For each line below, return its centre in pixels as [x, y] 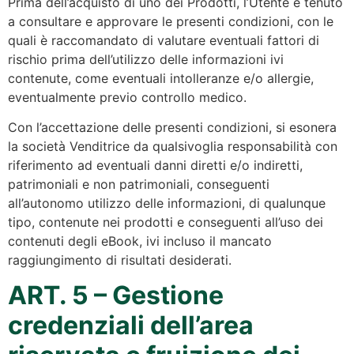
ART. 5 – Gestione [116, 296]
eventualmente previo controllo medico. [127, 97]
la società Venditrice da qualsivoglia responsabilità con [173, 147]
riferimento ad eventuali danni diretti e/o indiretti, [155, 166]
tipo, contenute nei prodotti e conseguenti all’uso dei [166, 222]
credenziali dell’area [131, 326]
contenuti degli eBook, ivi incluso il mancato [140, 241]
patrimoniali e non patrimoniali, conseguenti [139, 185]
